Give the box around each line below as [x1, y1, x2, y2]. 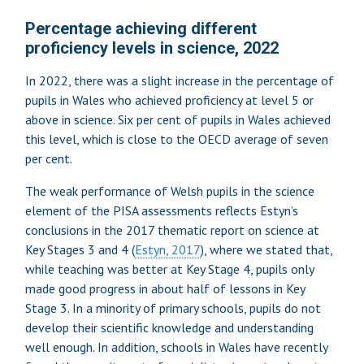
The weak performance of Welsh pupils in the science [24, 182, 314, 199]
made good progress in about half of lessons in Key [24, 279, 305, 297]
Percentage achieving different [24, 18, 257, 38]
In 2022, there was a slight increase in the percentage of [24, 71, 334, 89]
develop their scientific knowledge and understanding [24, 318, 314, 336]
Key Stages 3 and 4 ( [24, 240, 135, 258]
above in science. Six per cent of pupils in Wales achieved [24, 110, 331, 128]
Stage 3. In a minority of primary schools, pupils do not [24, 299, 321, 316]
